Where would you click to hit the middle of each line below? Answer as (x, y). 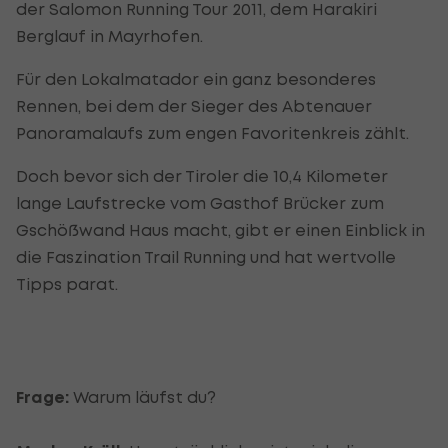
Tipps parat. (67, 283)
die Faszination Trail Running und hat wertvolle (206, 256)
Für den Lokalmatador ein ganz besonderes (196, 78)
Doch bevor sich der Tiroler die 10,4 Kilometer (202, 175)
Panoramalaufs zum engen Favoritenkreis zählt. (212, 132)
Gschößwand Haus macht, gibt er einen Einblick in (220, 229)
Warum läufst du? (144, 396)
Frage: (44, 397)
